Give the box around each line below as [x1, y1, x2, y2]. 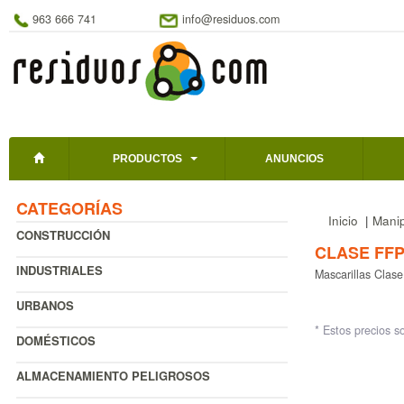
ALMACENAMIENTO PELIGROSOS [16, 367, 210, 385]
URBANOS [16, 297, 74, 315]
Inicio [327, 212, 358, 230]
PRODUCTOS [112, 152, 182, 166]
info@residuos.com [182, 11, 280, 27]
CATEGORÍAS [16, 197, 123, 221]
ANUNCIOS [264, 152, 324, 166]
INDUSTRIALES [16, 262, 103, 280]
